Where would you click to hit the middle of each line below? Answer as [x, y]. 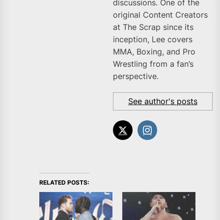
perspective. [136, 76]
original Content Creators [160, 15]
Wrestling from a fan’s [153, 64]
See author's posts [163, 101]
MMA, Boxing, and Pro [154, 52]
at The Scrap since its [153, 27]
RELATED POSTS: [64, 183]
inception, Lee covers [153, 40]
